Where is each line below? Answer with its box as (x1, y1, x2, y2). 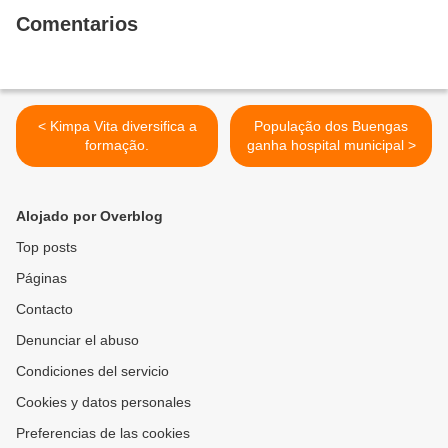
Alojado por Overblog (16, 208, 163, 225)
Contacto (16, 301, 73, 318)
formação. (85, 137, 149, 154)
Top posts (16, 239, 77, 256)
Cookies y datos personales (16, 394, 191, 411)
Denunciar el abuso (16, 332, 139, 349)
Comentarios (16, 13, 138, 36)
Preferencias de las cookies (16, 425, 190, 442)
